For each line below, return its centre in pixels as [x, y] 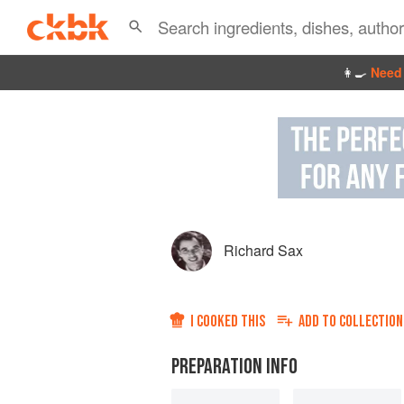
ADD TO [319, 321]
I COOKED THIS [228, 321]
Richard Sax [263, 250]
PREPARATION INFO [234, 367]
